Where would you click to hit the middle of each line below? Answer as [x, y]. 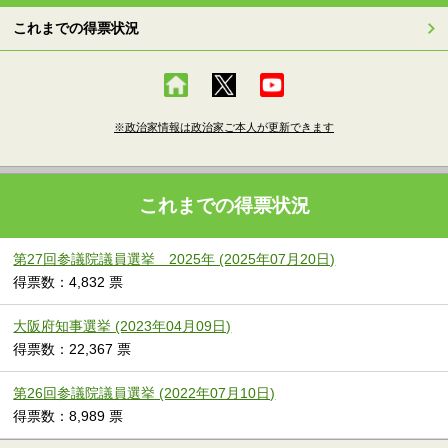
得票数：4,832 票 [68, 281]
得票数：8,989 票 [68, 415]
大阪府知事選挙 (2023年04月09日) [122, 325]
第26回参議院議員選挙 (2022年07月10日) [144, 392]
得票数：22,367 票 [72, 348]
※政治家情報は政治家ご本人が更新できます [224, 126]
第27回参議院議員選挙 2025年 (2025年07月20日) [174, 258]
